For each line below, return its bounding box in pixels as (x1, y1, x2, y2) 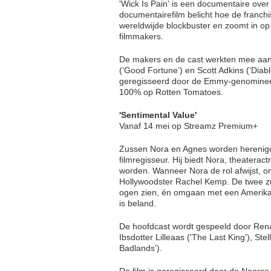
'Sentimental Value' (119, 109, 197, 120)
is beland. (119, 198, 156, 208)
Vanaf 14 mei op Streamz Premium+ (119, 120, 258, 131)
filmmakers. (119, 31, 163, 41)
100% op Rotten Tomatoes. (119, 87, 223, 97)
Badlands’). (119, 243, 162, 253)
